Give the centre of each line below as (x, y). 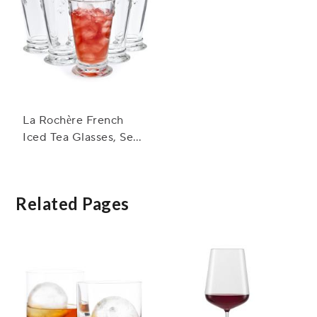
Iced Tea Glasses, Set (80, 138)
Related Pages (73, 204)
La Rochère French (73, 121)
